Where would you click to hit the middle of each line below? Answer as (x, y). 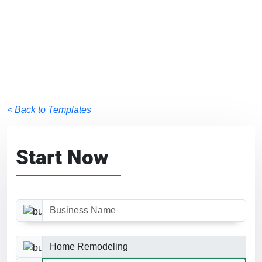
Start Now (62, 157)
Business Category (55, 242)
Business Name (48, 206)
